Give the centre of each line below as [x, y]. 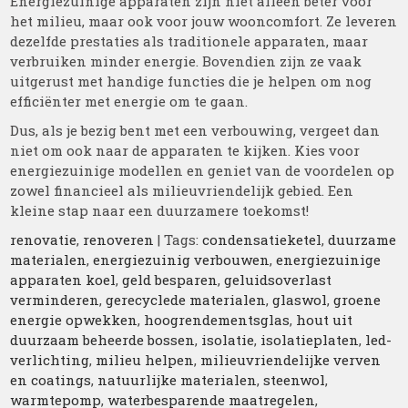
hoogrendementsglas [217, 320]
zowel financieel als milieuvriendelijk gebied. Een [182, 190]
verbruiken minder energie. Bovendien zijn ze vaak [186, 61]
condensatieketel [262, 240]
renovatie [44, 240]
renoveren [119, 240]
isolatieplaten [310, 340]
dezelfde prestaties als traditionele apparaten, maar [189, 41]
